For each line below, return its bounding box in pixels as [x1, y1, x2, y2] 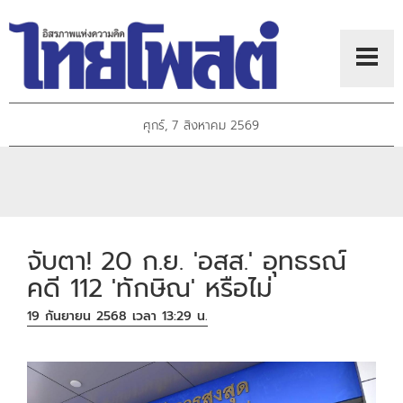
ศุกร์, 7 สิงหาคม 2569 [143, 116, 260, 136]
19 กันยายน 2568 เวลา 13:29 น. [27, 307, 209, 327]
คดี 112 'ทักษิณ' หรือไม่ [27, 268, 273, 308]
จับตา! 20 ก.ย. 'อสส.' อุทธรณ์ [27, 241, 347, 281]
